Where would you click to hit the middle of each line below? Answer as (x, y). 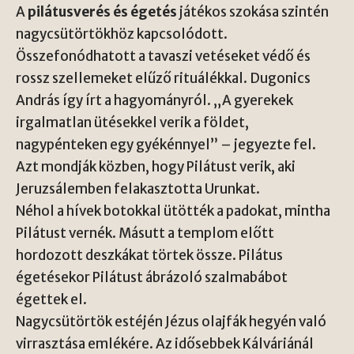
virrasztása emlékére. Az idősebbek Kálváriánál (165, 343)
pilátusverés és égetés (102, 11)
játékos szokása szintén (253, 11)
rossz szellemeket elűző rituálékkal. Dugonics (163, 78)
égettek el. (51, 299)
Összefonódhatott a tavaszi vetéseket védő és (163, 56)
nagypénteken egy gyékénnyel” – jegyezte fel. (166, 144)
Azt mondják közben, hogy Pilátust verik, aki (156, 166)
